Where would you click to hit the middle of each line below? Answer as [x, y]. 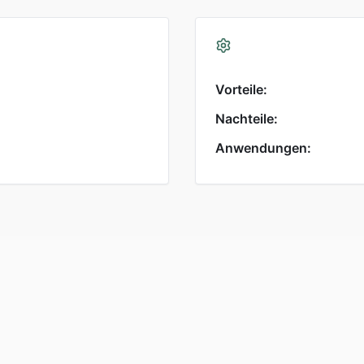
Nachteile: [247, 119]
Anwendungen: [263, 148]
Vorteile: [241, 90]
